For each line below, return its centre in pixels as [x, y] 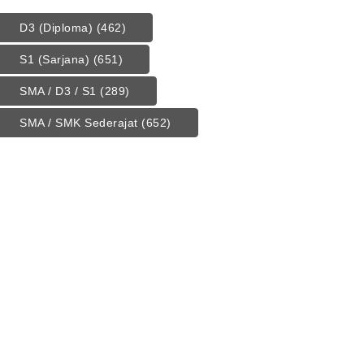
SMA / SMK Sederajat [79, 122]
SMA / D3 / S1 [58, 91]
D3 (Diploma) [56, 27]
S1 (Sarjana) [54, 59]
